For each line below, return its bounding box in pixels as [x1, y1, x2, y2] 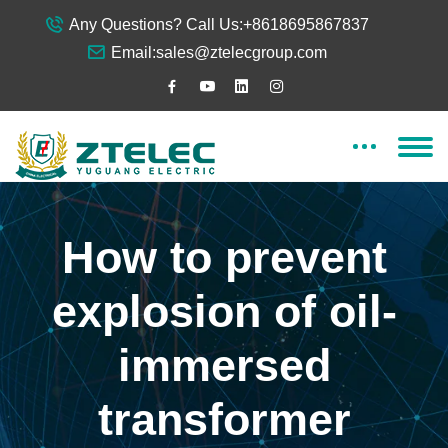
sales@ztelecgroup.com [155, 44, 327, 61]
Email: [110, 44, 156, 61]
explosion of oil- [51, 286, 397, 337]
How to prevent [61, 232, 387, 283]
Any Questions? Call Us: [68, 16, 243, 33]
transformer [97, 394, 351, 445]
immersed [117, 340, 331, 391]
